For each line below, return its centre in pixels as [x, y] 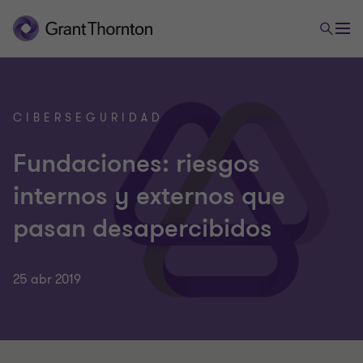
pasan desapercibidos [143, 228]
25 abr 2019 [47, 280]
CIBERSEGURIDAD [88, 118]
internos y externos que [149, 196]
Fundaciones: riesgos [137, 164]
